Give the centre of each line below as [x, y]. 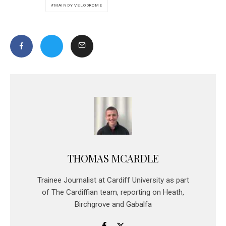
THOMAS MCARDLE [113, 158]
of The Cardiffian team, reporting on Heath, [113, 192]
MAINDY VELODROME [78, 5]
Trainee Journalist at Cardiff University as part [113, 180]
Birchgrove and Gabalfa [113, 204]
